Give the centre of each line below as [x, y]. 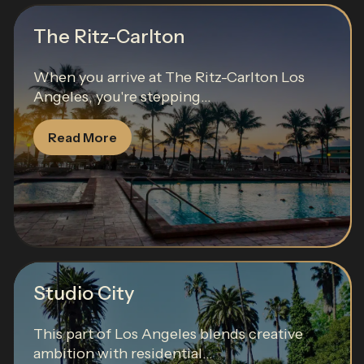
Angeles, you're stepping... [122, 97]
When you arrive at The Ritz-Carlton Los [169, 77]
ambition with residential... [123, 353]
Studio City [84, 293]
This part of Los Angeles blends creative [168, 334]
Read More [82, 137]
